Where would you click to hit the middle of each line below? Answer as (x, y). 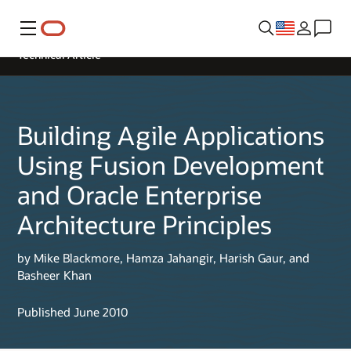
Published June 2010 (72, 311)
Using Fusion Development (171, 165)
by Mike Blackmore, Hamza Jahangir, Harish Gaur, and (163, 258)
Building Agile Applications (171, 135)
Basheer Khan (54, 275)
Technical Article (59, 54)
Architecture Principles (145, 224)
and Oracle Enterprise (139, 195)
